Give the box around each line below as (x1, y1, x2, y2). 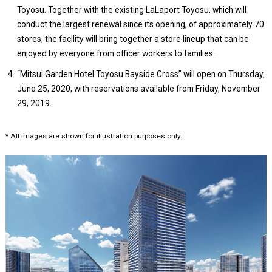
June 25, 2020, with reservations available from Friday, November (17, 83, 261, 93)
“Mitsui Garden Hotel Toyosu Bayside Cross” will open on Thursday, (17, 69, 265, 79)
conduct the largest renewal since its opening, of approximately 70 (17, 19, 265, 29)
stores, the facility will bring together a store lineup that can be (17, 33, 250, 44)
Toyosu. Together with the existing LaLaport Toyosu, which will (17, 4, 247, 15)
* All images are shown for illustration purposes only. (5, 131, 182, 140)
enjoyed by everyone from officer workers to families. (17, 48, 216, 58)
